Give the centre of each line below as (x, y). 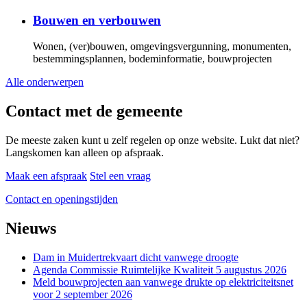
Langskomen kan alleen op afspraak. (85, 153)
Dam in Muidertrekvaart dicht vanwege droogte (136, 258)
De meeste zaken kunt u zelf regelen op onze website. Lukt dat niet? (152, 140)
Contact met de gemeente (94, 111)
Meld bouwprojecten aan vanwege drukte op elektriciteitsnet (163, 282)
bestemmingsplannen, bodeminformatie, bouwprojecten (152, 59)
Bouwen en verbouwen (97, 20)
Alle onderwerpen (45, 82)
